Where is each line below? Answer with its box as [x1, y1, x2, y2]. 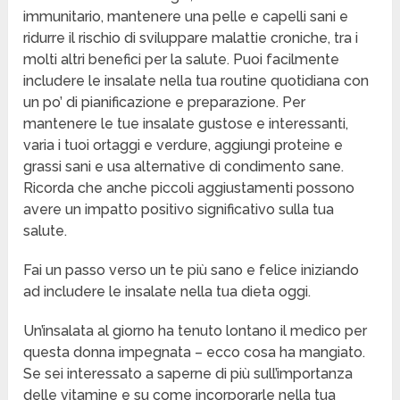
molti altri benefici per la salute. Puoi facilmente [23, 51, 340, 69]
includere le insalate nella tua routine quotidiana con [23, 72, 370, 90]
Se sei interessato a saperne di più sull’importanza [23, 365, 354, 383]
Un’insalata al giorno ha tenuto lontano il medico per [23, 322, 368, 340]
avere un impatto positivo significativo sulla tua [23, 201, 335, 219]
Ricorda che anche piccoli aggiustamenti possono [23, 179, 355, 197]
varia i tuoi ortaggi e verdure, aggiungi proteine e [23, 137, 344, 154]
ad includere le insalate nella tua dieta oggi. [23, 283, 312, 301]
